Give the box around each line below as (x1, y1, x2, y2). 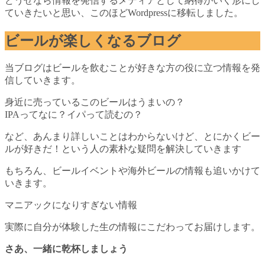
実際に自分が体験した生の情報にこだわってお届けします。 (5, 222, 260, 232)
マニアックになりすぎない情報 (5, 200, 137, 211)
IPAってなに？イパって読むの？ (5, 109, 143, 120)
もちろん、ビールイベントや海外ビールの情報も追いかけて (5, 166, 260, 176)
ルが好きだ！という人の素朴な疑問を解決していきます (5, 144, 241, 154)
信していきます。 (5, 75, 80, 86)
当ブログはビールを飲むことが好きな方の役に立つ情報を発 (5, 63, 260, 73)
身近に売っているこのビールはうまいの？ (5, 97, 185, 108)
